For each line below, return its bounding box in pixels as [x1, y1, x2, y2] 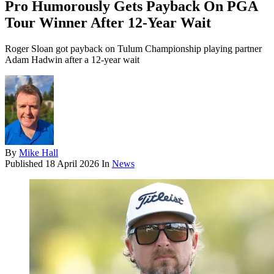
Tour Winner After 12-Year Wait [5, 15, 211, 31]
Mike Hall [19, 147, 58, 158]
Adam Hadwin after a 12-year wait [5, 54, 139, 65]
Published [5, 158, 45, 169]
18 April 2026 [45, 158, 99, 169]
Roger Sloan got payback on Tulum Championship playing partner [5, 43, 262, 54]
